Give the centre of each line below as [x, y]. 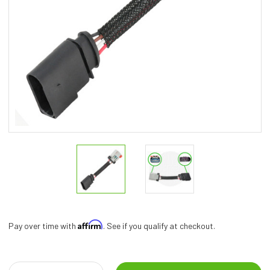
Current [24, 253]
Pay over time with [43, 226]
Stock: [22, 264]
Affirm [90, 224]
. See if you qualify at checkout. [159, 226]
